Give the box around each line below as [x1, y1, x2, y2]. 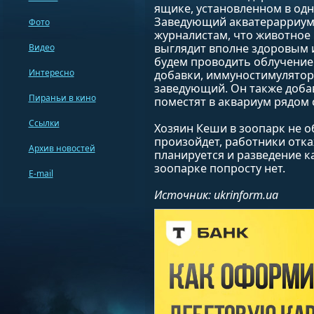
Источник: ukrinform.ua [153, 187, 278, 203]
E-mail [28, 168, 53, 179]
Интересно [28, 67, 74, 78]
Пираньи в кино [28, 92, 96, 104]
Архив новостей [28, 142, 95, 154]
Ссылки [28, 117, 60, 129]
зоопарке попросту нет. [153, 161, 285, 176]
